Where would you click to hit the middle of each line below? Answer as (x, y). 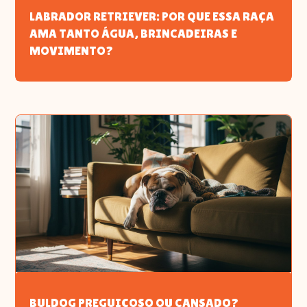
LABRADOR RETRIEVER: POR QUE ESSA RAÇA (152, 16)
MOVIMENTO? (72, 50)
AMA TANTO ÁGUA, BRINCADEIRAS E (134, 33)
